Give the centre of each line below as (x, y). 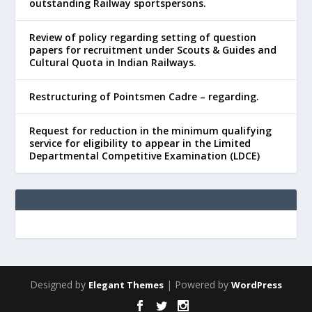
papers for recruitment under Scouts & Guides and (153, 50)
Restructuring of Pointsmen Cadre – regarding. (145, 97)
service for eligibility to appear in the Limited (140, 143)
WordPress (257, 285)
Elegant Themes (126, 285)
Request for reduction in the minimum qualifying (151, 131)
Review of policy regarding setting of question (143, 38)
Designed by (59, 285)
